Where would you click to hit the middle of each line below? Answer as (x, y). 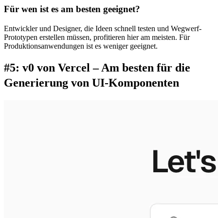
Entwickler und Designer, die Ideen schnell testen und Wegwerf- (103, 28)
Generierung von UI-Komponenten (91, 82)
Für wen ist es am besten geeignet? (72, 9)
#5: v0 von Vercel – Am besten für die (99, 67)
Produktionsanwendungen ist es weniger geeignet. (81, 46)
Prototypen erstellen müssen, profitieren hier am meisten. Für (98, 37)
